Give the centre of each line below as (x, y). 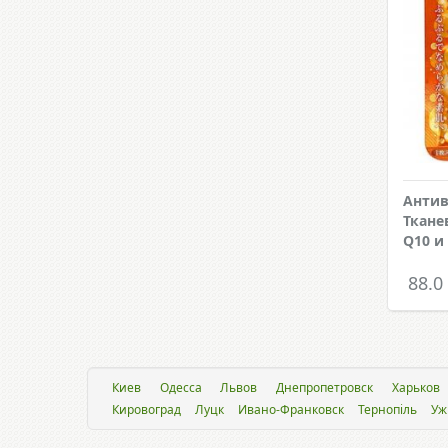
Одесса (180, 387)
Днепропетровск (325, 387)
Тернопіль (387, 409)
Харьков (415, 387)
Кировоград (146, 409)
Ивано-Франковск (291, 409)
